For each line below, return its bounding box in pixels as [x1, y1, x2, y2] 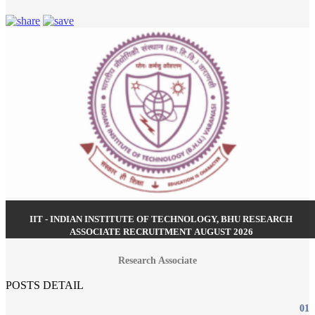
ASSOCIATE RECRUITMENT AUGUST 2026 [69, 226, 253, 238]
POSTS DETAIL [6, 279, 84, 292]
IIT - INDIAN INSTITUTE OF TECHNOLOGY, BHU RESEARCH [30, 214, 292, 225]
